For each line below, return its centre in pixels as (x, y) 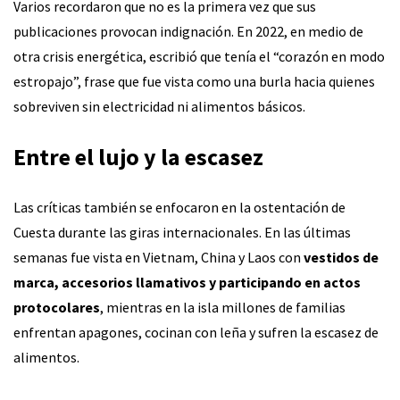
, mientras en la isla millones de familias (223, 308)
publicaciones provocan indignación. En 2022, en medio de (188, 32)
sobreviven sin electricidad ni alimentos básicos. (159, 107)
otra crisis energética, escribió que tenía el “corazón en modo (199, 57)
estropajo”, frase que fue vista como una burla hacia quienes (194, 82)
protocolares (57, 308)
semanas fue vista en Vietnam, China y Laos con (158, 258)
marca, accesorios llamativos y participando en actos (187, 283)
